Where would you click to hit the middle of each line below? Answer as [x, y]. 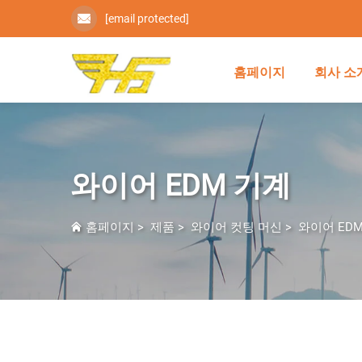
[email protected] [147, 19]
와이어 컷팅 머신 [236, 227]
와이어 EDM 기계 [181, 186]
